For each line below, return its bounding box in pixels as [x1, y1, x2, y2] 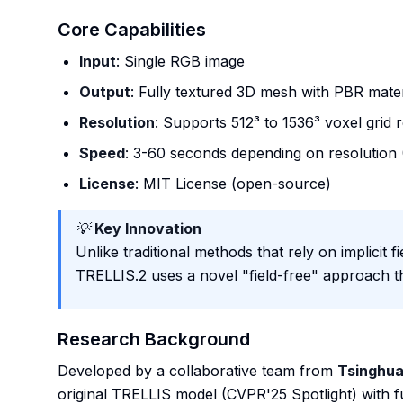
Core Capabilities [58, 19, 206, 40]
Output [79, 83, 130, 101]
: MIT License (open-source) [135, 175, 331, 193]
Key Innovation [94, 219, 201, 237]
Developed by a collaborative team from [58, 362, 337, 380]
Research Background [58, 328, 250, 350]
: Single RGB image [116, 52, 245, 70]
